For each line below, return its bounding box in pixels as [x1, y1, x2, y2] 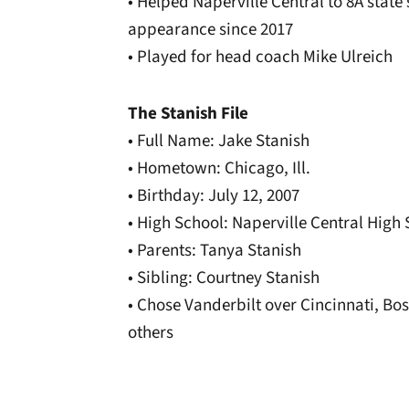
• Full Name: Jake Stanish [128, 129, 309, 153]
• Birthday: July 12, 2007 [128, 184, 299, 208]
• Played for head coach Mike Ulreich [128, 45, 393, 69]
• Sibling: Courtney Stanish [128, 266, 320, 290]
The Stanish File [128, 101, 248, 126]
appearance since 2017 [128, 17, 293, 42]
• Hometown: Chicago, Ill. [128, 156, 310, 181]
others [128, 320, 173, 345]
